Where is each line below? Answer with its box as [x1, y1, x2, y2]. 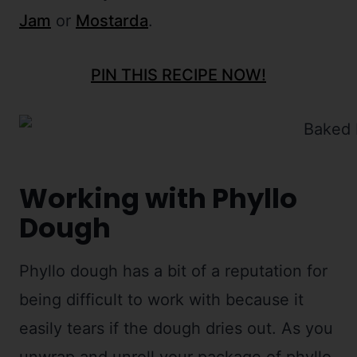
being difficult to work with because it [19, 290, 304, 310]
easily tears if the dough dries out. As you [19, 319, 333, 339]
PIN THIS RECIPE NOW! [91, 65, 266, 85]
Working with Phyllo [19, 179, 297, 218]
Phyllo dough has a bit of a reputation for [19, 261, 328, 281]
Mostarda [76, 11, 148, 31]
